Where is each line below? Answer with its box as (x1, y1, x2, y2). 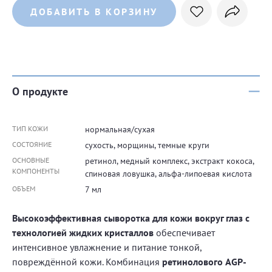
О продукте (12, 84, 68, 98)
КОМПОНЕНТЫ (12, 166, 59, 175)
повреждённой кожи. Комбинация (12, 256, 162, 268)
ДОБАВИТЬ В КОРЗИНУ (30, 5, 158, 18)
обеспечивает (154, 226, 215, 239)
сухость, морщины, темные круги (85, 140, 209, 151)
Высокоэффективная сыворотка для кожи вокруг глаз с (12, 212, 250, 224)
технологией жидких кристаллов (12, 226, 154, 239)
